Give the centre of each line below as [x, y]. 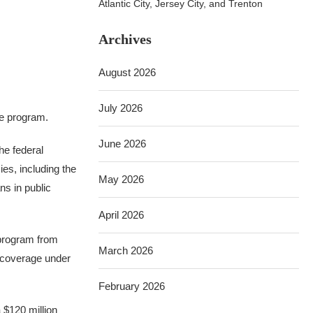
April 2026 [122, 215]
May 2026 [122, 179]
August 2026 [128, 72]
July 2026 [121, 108]
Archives [125, 39]
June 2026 [123, 144]
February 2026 [132, 286]
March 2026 [126, 250]
